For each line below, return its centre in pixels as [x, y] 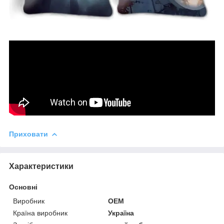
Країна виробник [40, 213]
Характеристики [41, 166]
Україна [121, 213]
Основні [23, 187]
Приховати [28, 134]
